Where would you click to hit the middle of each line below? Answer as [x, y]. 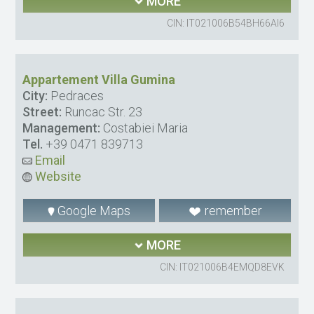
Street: [42, 111]
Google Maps [93, 210]
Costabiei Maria [144, 128]
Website [57, 176]
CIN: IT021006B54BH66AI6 [225, 23]
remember [232, 210]
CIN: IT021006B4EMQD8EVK [222, 267]
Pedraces [76, 95]
